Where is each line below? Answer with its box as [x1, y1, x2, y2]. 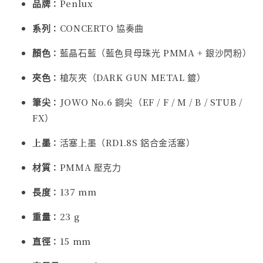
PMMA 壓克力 [59, 160, 122, 173]
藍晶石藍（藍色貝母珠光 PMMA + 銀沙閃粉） [59, 46, 252, 59]
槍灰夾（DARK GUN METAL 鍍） [59, 70, 206, 83]
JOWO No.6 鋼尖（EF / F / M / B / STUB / [59, 95, 242, 108]
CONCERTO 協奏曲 [59, 21, 144, 34]
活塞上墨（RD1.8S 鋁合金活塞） [59, 136, 195, 149]
